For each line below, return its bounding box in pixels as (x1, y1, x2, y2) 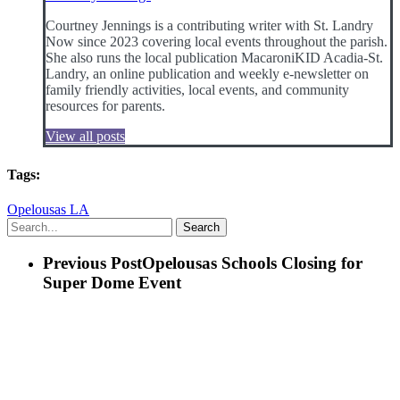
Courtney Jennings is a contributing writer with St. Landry (46, 18, 373, 34)
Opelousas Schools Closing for (142, 253, 362, 272)
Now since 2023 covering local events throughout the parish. (46, 34, 387, 50)
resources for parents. (46, 98, 165, 114)
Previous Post (43, 253, 142, 272)
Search (183, 220, 220, 234)
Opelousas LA (7, 201, 89, 217)
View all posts (46, 129, 125, 145)
